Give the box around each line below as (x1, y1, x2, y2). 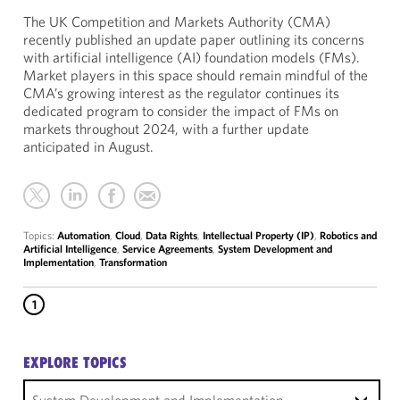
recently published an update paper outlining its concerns (23, 30, 364, 48)
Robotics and (320, 229, 377, 242)
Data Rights (146, 229, 197, 242)
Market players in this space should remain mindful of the (23, 66, 368, 84)
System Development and (218, 242, 332, 255)
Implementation (23, 255, 94, 269)
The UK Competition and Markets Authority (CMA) (23, 12, 330, 30)
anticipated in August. (23, 137, 154, 155)
